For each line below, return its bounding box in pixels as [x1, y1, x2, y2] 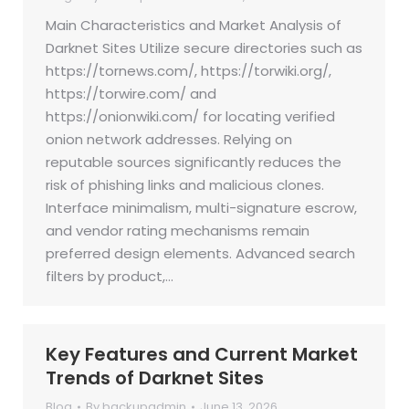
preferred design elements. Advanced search [46, 244, 355, 263]
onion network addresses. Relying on [46, 130, 292, 149]
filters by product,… [46, 267, 173, 286]
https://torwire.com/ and [46, 84, 216, 103]
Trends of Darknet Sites [46, 365, 264, 391]
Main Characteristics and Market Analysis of [46, 16, 341, 35]
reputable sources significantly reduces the [46, 152, 341, 172]
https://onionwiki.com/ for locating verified [46, 107, 335, 126]
